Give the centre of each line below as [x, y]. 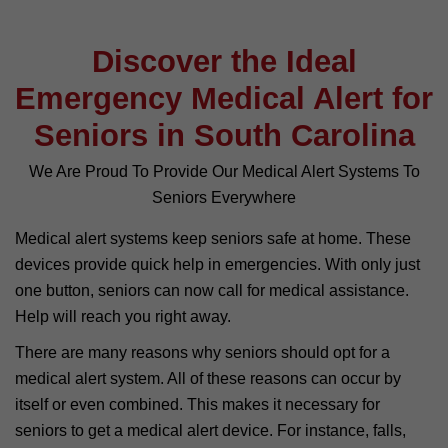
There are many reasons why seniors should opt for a [202, 352]
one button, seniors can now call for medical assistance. [212, 290]
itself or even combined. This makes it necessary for [197, 404]
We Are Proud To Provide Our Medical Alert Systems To [224, 171]
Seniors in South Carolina [224, 135]
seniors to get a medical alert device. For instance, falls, [210, 430]
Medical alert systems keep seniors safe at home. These [213, 238]
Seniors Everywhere [224, 197]
